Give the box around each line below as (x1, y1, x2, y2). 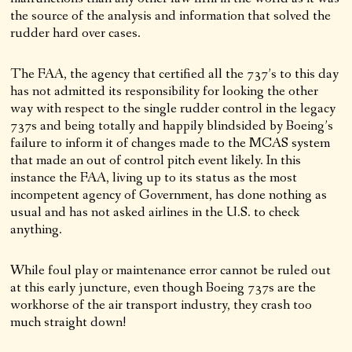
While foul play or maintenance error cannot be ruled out (10, 260, 332, 280)
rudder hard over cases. (10, 23, 141, 42)
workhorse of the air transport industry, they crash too (10, 295, 313, 314)
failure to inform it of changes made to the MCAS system (10, 133, 331, 152)
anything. (10, 219, 63, 239)
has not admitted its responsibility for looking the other (10, 81, 319, 101)
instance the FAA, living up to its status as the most (10, 167, 298, 187)
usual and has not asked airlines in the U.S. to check (10, 202, 300, 222)
